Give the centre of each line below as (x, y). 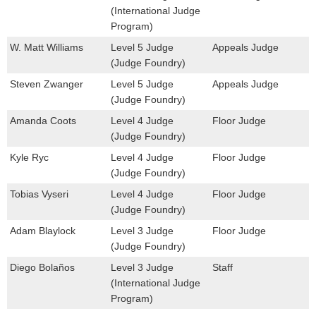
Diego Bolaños (42, 268)
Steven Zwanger (47, 84)
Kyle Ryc (29, 158)
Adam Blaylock (43, 231)
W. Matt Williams (47, 48)
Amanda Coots (43, 121)
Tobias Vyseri (39, 194)
